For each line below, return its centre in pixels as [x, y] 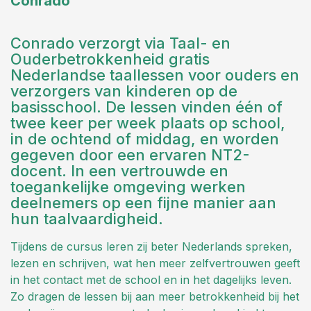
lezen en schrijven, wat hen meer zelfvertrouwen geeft [155, 263]
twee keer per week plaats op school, [148, 123]
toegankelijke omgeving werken [128, 186]
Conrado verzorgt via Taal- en [120, 43]
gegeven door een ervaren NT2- [130, 154]
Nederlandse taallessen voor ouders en [155, 75]
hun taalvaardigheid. [87, 218]
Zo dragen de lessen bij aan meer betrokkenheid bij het [155, 296]
